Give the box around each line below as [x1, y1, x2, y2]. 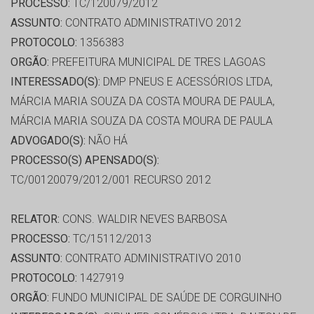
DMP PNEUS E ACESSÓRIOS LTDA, [100, 75, 273, 89]
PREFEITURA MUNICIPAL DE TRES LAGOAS [49, 55, 266, 69]
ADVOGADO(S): [11, 134, 86, 148]
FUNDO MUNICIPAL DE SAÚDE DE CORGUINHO [49, 291, 282, 305]
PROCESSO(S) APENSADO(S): [11, 153, 159, 168]
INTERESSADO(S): [11, 75, 100, 89]
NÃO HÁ [86, 134, 128, 148]
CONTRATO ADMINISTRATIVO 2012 [62, 16, 241, 30]
